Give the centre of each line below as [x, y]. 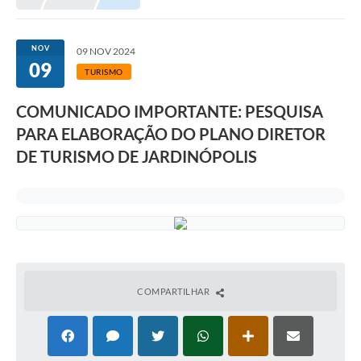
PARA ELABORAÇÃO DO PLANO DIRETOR [171, 134]
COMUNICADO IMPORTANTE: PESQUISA [170, 112]
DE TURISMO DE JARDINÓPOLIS [137, 157]
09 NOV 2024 [106, 52]
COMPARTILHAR [174, 292]
